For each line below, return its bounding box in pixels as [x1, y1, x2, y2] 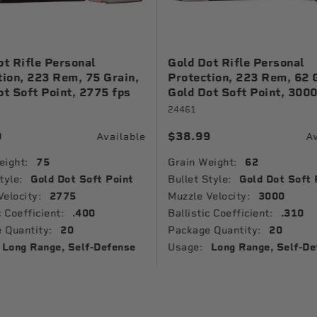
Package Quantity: [168, 224, 261, 236]
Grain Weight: [168, 156, 237, 168]
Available [96, 130, 146, 142]
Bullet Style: [168, 173, 231, 185]
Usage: [168, 241, 203, 253]
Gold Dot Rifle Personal [168, 56, 304, 69]
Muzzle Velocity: [168, 190, 250, 202]
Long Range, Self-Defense [1, 241, 136, 253]
